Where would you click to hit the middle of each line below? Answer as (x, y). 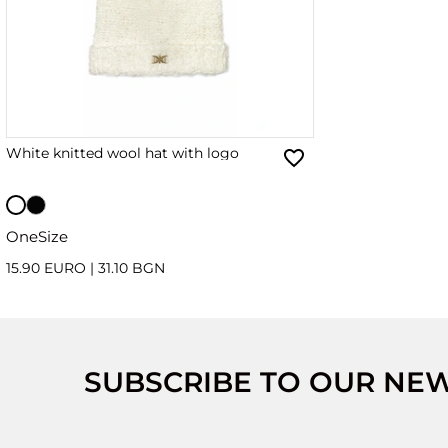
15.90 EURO (48, 268)
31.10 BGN (131, 268)
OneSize (37, 236)
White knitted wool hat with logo (122, 153)
